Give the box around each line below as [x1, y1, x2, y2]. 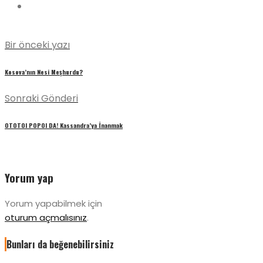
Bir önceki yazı [5, 38, 70, 52]
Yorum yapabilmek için [5, 197, 102, 210]
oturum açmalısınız [5, 211, 87, 224]
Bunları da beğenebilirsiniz [6, 237, 114, 252]
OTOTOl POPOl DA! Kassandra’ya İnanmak [5, 120, 123, 130]
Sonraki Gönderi [5, 91, 78, 105]
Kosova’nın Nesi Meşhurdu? [5, 66, 83, 76]
